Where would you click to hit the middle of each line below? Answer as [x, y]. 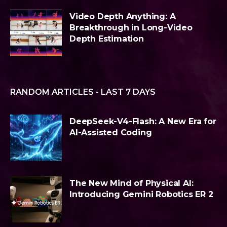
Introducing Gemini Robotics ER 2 [141, 194]
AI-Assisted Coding [111, 132]
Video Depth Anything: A [123, 16]
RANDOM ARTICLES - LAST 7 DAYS [83, 92]
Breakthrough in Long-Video [131, 27]
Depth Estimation [107, 39]
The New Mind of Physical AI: [131, 183]
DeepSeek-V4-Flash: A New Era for [143, 121]
